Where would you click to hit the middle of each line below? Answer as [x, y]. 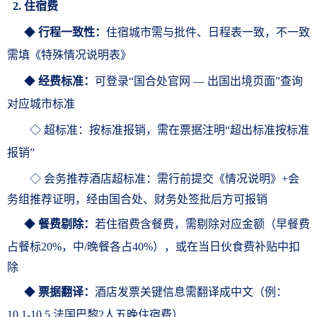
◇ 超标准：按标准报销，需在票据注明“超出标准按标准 [158, 130]
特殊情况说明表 [81, 55]
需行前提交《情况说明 [214, 179]
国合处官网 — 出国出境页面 [204, 81]
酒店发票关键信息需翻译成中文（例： [191, 292]
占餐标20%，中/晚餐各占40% [80, 247]
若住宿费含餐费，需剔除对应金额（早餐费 [202, 224]
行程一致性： [72, 32]
